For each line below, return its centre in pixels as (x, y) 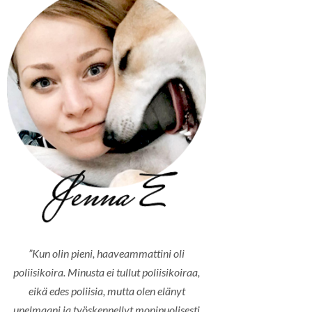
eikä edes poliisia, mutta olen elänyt (107, 290)
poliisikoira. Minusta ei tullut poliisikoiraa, (107, 272)
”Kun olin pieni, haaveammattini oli (107, 253)
